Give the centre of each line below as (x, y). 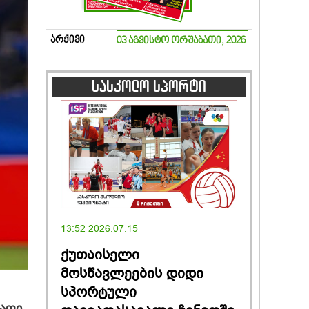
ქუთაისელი (100, 255)
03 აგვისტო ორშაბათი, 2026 (181, 41)
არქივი (68, 41)
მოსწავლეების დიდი (132, 273)
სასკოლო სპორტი (149, 87)
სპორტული (99, 292)
